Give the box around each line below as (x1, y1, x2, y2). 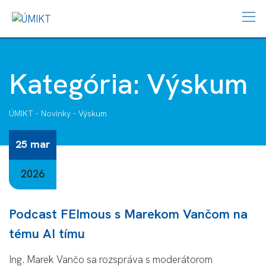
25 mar (15, 137, 50, 151)
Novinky (41, 108, 71, 119)
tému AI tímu (9, 224, 85, 242)
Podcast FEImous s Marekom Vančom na (9, 205, 248, 223)
